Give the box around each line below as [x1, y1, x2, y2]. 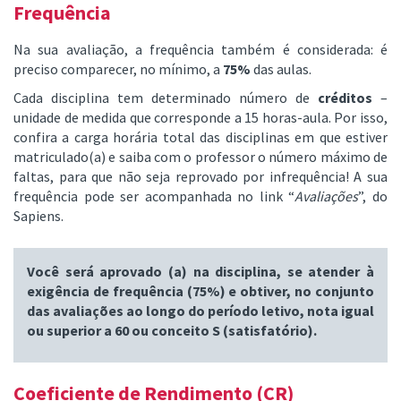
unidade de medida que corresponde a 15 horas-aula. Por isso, [13, 107, 388, 126]
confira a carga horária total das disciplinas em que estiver [13, 127, 388, 146]
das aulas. [253, 59, 311, 78]
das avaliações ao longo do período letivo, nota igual [27, 301, 374, 320]
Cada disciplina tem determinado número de [13, 88, 318, 107]
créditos [318, 88, 380, 107]
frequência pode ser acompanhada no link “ [13, 186, 295, 205]
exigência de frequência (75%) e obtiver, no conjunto [27, 281, 374, 300]
